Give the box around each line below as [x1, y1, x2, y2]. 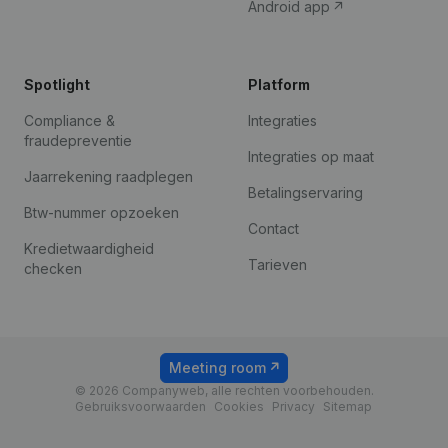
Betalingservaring [248, 184, 363, 201]
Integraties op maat [248, 148, 374, 165]
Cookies [213, 399, 264, 414]
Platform [248, 76, 310, 93]
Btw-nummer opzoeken [24, 204, 179, 221]
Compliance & [24, 112, 115, 129]
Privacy [271, 399, 315, 414]
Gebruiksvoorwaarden [74, 399, 206, 414]
